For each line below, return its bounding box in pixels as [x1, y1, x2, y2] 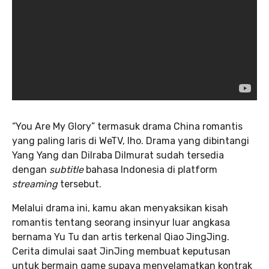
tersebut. [60, 178, 101, 190]
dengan [12, 164, 49, 176]
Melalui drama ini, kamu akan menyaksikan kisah [12, 202, 228, 214]
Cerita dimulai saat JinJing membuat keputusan [12, 246, 231, 258]
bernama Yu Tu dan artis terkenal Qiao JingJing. [12, 231, 229, 243]
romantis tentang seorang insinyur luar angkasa [12, 217, 230, 229]
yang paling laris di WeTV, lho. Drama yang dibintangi [12, 135, 249, 147]
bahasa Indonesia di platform [86, 164, 217, 176]
